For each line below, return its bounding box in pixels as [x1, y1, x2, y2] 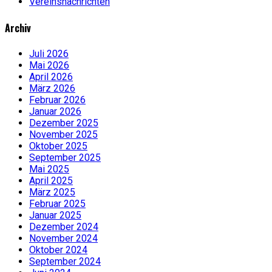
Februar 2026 [29, 93, 86, 106]
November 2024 [29, 232, 98, 244]
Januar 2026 [29, 105, 81, 117]
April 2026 [29, 70, 73, 83]
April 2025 [29, 174, 73, 186]
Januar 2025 [29, 209, 81, 221]
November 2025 [29, 128, 98, 140]
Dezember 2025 [29, 117, 98, 129]
